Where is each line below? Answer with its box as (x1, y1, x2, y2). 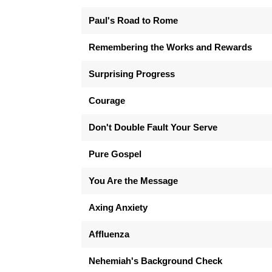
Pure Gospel (89, 148, 142, 159)
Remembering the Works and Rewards (89, 41, 253, 52)
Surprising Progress (89, 68, 175, 79)
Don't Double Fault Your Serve (89, 121, 218, 132)
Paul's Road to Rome (89, 15, 178, 25)
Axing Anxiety (89, 202, 148, 212)
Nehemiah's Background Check (89, 255, 223, 266)
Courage (89, 95, 126, 106)
